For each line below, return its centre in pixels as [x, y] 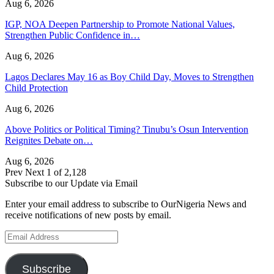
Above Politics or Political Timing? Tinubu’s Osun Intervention [127, 129]
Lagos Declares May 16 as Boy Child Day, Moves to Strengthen [129, 76]
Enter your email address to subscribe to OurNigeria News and [126, 204]
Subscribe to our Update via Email [71, 183]
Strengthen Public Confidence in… [72, 35]
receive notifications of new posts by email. [88, 215]
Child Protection [36, 87]
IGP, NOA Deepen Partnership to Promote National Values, [120, 24]
